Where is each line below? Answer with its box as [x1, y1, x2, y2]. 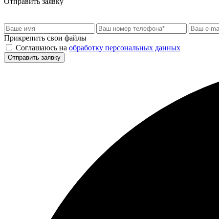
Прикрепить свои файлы [4, 33, 87, 42]
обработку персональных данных [69, 43, 180, 52]
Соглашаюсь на [16, 43, 69, 52]
